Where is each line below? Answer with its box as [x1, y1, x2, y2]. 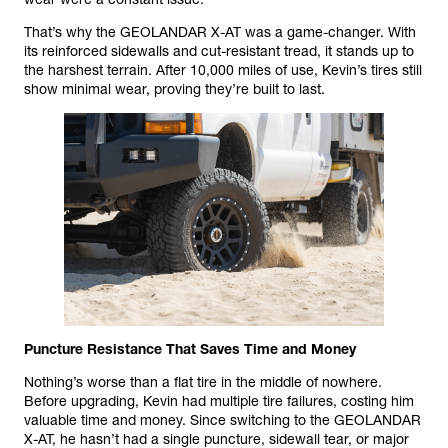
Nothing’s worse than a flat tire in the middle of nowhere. [24, 373, 382, 392]
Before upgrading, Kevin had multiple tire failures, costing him [24, 392, 414, 411]
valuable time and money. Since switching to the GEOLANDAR [24, 411, 421, 430]
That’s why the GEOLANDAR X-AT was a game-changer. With [24, 23, 416, 41]
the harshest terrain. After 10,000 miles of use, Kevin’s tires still [24, 61, 422, 79]
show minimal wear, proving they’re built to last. [24, 80, 325, 98]
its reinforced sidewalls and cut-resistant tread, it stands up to [24, 42, 414, 60]
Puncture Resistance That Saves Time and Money [24, 340, 356, 359]
